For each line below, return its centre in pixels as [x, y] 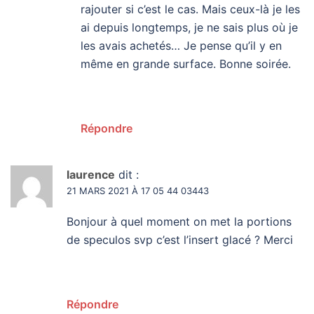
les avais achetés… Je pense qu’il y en [181, 46]
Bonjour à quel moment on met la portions [179, 222]
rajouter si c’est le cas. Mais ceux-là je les [190, 9]
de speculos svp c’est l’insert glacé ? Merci [180, 240]
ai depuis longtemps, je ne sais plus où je [189, 28]
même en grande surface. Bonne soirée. [186, 64]
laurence [91, 175]
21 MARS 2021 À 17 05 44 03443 [138, 191]
